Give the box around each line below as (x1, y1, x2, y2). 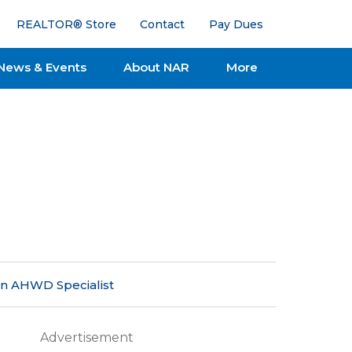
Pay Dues (208, 16, 263, 31)
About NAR (123, 59, 189, 75)
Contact (140, 16, 185, 31)
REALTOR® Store (16, 16, 116, 31)
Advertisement (40, 329, 134, 345)
